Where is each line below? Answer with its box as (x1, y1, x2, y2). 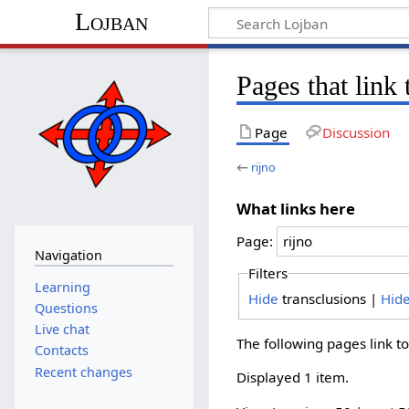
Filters (247, 264, 288, 283)
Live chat (34, 320, 89, 339)
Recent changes (34, 362, 132, 381)
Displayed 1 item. (236, 368, 350, 387)
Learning (34, 278, 90, 296)
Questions (34, 299, 98, 317)
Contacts (34, 341, 89, 360)
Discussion (321, 122, 390, 142)
